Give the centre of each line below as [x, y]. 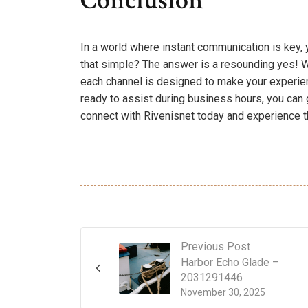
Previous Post [216, 246]
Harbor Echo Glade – [230, 262]
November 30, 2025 [223, 292]
